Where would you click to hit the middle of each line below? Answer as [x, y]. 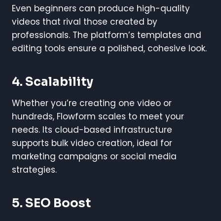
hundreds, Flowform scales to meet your [98, 116]
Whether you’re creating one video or [92, 103]
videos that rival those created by [85, 21]
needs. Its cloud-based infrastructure [92, 129]
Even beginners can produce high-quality [101, 8]
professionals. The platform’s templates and [107, 35]
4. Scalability [53, 82]
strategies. [34, 169]
